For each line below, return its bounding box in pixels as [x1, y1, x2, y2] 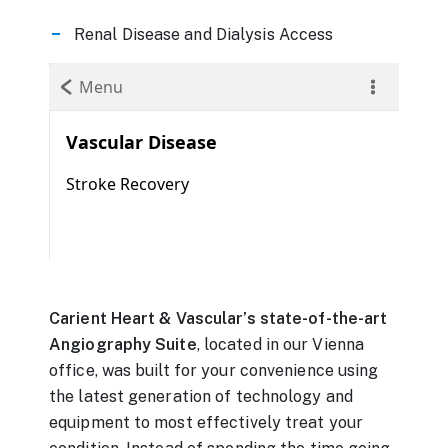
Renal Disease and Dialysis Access [74, 25, 334, 44]
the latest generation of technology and [49, 386, 353, 406]
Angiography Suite [49, 334, 197, 354]
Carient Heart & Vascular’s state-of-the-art [49, 308, 388, 328]
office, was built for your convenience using [49, 360, 379, 380]
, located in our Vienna [196, 334, 365, 354]
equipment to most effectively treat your [49, 412, 364, 432]
